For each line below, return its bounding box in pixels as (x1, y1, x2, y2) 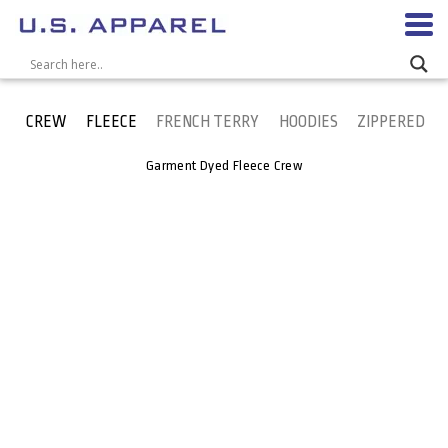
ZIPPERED (357, 113, 426, 131)
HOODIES (278, 113, 338, 131)
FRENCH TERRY (156, 113, 260, 131)
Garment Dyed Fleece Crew (145, 158, 303, 173)
